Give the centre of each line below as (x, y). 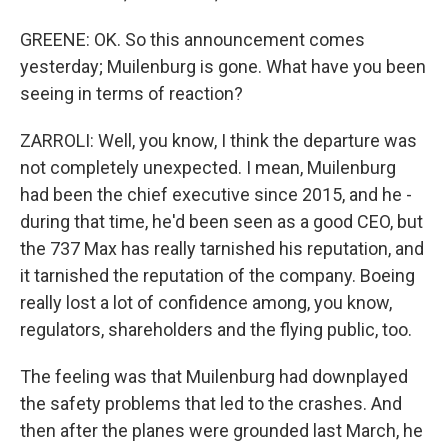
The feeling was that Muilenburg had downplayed (214, 376)
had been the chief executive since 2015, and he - (216, 194)
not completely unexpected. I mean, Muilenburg (208, 167)
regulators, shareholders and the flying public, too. (216, 329)
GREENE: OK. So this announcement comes (192, 39)
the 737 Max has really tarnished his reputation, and (222, 248)
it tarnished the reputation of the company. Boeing (217, 275)
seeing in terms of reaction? (131, 93)
